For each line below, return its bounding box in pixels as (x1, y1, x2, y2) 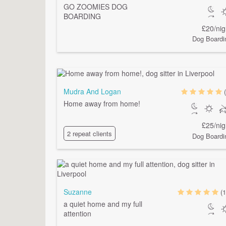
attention (64, 208, 92, 218)
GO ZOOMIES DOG (64, 1, 128, 12)
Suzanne (64, 186, 92, 197)
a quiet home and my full (64, 198, 143, 209)
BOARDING (64, 11, 101, 21)
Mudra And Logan (64, 86, 122, 96)
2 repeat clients (67, 128, 112, 138)
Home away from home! (64, 98, 141, 108)
